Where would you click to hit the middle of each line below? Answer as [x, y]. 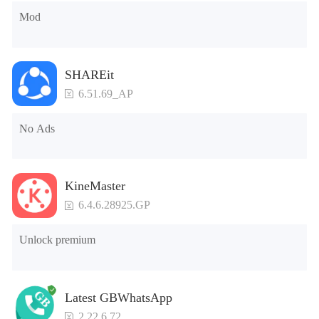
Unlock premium [58, 240]
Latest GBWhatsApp [118, 297]
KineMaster [95, 186]
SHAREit [89, 74]
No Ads [37, 128]
